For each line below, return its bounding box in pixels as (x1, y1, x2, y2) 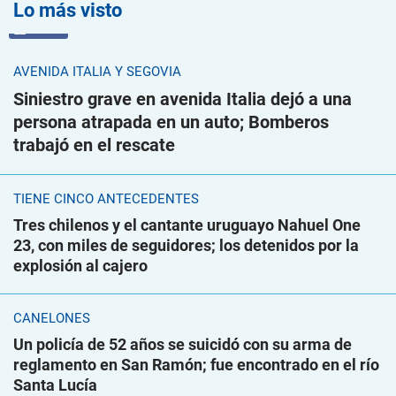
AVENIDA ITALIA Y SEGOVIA (13, 64, 181, 80)
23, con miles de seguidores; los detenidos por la (13, 236, 359, 255)
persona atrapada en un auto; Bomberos (13, 111, 329, 133)
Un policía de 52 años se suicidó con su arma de (13, 335, 352, 354)
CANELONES (13, 310, 90, 326)
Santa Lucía (13, 376, 97, 394)
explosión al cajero (13, 256, 148, 275)
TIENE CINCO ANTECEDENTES (13, 191, 199, 207)
